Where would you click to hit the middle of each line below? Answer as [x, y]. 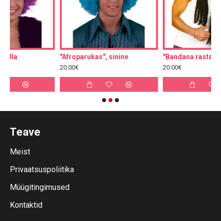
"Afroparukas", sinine [52, 57]
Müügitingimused [40, 187]
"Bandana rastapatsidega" [164, 57]
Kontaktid [26, 205]
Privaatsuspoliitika [42, 169]
